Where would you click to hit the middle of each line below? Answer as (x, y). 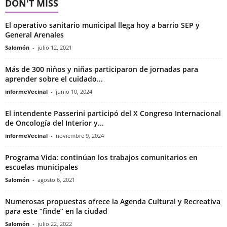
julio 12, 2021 (55, 48)
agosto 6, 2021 (56, 180)
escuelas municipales (42, 167)
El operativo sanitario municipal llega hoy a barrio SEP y (102, 25)
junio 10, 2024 (74, 92)
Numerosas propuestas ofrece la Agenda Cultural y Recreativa (113, 202)
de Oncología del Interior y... (54, 123)
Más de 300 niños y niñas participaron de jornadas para (102, 69)
